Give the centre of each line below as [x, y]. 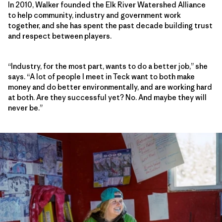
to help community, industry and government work [94, 15]
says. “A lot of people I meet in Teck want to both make [101, 76]
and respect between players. [60, 36]
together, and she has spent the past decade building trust [110, 25]
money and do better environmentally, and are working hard [110, 87]
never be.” [25, 108]
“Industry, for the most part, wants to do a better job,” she [108, 66]
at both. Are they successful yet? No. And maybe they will [107, 97]
